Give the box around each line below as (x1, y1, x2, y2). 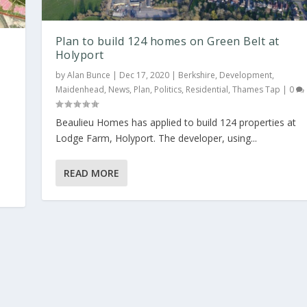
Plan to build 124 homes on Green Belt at (55, 33, 280, 49)
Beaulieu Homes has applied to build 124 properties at (55, 115, 296, 129)
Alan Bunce (66, 69, 110, 81)
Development (219, 69, 272, 81)
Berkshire (177, 69, 215, 81)
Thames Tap (232, 83, 280, 95)
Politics (153, 83, 182, 95)
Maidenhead (55, 83, 104, 95)
